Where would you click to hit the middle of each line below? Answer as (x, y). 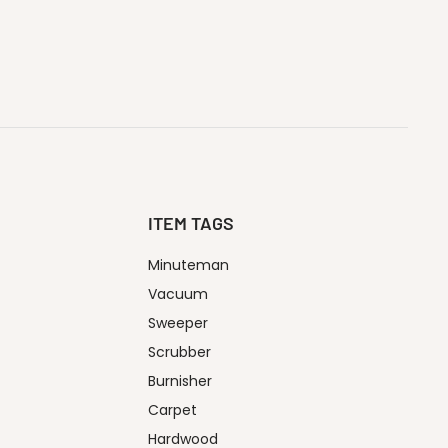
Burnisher (180, 381)
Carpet (172, 410)
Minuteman (188, 265)
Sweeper (178, 323)
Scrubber (179, 352)
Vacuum (178, 294)
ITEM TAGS (191, 223)
